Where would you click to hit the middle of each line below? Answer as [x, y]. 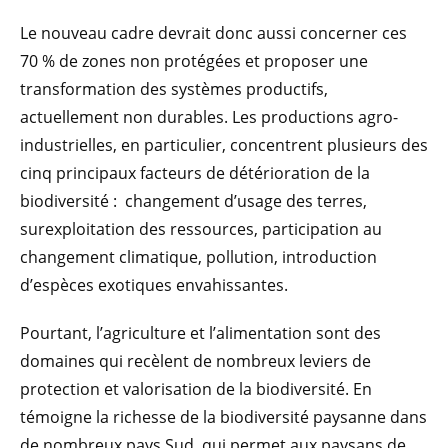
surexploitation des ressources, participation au [201, 228]
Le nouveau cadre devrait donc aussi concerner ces [213, 32]
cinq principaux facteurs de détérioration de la [195, 172]
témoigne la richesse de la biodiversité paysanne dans [223, 416]
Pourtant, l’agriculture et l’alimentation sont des [200, 332]
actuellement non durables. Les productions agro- [209, 116]
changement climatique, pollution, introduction [198, 256]
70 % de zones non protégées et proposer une [194, 60]
